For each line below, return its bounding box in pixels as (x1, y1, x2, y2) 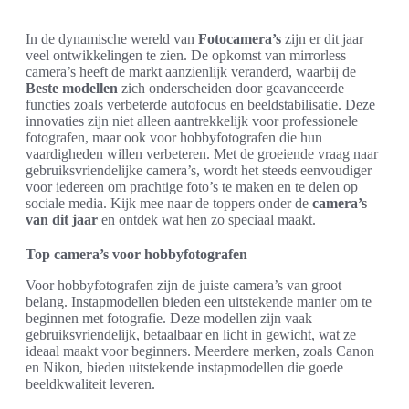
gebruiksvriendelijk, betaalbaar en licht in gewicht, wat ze (26, 327, 356, 342)
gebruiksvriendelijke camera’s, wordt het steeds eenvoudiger (26, 163, 372, 178)
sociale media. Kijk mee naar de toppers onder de (26, 195, 312, 211)
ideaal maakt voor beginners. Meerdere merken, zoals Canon (26, 343, 374, 359)
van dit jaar (26, 212, 98, 227)
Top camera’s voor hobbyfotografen (26, 246, 247, 262)
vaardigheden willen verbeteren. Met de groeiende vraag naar (26, 146, 378, 162)
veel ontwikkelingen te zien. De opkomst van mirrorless (26, 47, 346, 63)
